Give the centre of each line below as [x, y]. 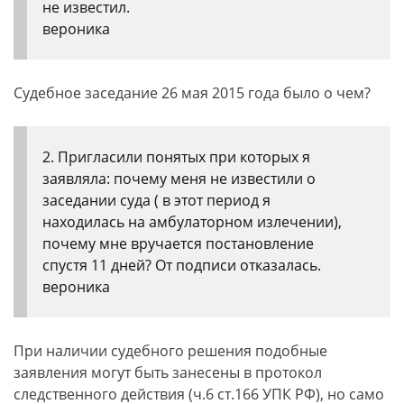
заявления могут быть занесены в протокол [168, 372]
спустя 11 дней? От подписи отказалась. [182, 265]
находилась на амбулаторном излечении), [192, 222]
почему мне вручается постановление [178, 243]
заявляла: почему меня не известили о [179, 179]
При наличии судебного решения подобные [170, 351]
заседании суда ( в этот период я [156, 200]
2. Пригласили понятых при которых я [176, 157]
